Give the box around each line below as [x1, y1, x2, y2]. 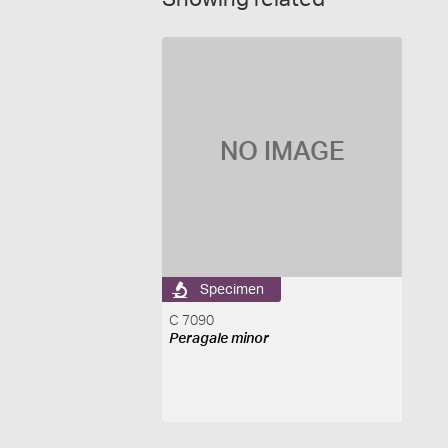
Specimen [200, 282, 265, 297]
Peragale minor [169, 332, 270, 346]
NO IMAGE [219, 139, 345, 165]
